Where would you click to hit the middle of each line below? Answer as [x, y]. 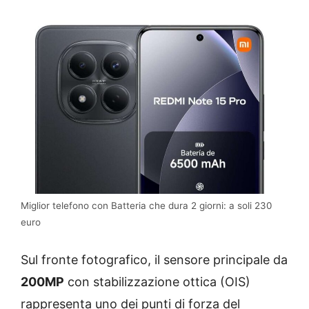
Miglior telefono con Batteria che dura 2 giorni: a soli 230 [146, 205]
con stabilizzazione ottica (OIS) [157, 281]
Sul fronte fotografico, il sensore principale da [154, 259]
